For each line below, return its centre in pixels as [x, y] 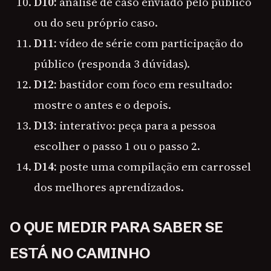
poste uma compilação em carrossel [154, 167]
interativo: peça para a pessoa [136, 126]
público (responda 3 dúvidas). [112, 64]
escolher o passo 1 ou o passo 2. [117, 146]
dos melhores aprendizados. [109, 187]
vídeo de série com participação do [150, 43]
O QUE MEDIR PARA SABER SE [116, 227]
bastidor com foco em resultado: [145, 84]
